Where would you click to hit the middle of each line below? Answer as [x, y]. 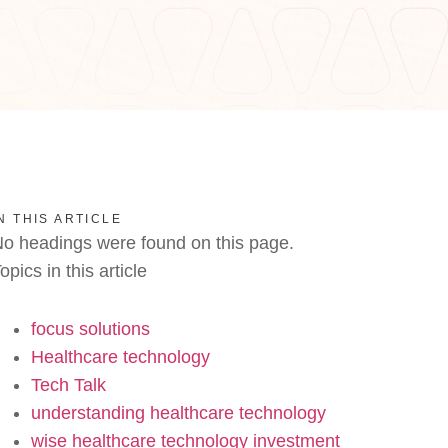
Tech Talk [68, 385]
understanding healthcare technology [178, 413]
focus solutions [90, 329]
